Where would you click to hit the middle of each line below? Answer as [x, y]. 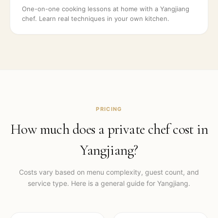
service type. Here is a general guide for [92, 183]
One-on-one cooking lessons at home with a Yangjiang [106, 9]
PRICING [109, 109]
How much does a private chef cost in [109, 129]
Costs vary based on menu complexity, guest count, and [109, 172]
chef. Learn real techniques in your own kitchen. [96, 18]
